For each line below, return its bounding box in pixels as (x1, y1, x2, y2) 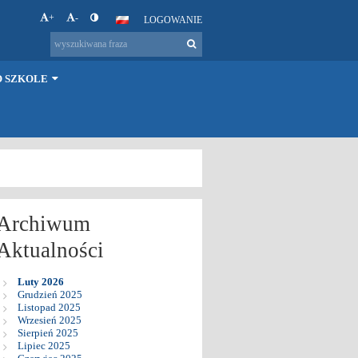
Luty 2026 (17, 275, 64, 288)
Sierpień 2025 (17, 326, 78, 339)
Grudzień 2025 (17, 288, 82, 300)
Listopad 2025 (17, 300, 81, 313)
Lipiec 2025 (17, 339, 70, 352)
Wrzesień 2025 (17, 313, 82, 326)
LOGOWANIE (143, 14, 202, 26)
